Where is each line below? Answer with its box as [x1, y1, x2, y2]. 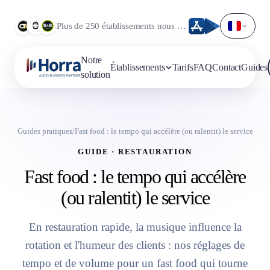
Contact [212, 62, 242, 72]
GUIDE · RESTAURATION [78, 147, 192, 156]
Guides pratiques [17, 127, 72, 136]
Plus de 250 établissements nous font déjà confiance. [177, 20, 186, 31]
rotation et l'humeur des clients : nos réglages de [25, 239, 245, 251]
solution [81, 69, 110, 80]
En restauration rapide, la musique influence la [28, 221, 242, 233]
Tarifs [172, 62, 193, 72]
